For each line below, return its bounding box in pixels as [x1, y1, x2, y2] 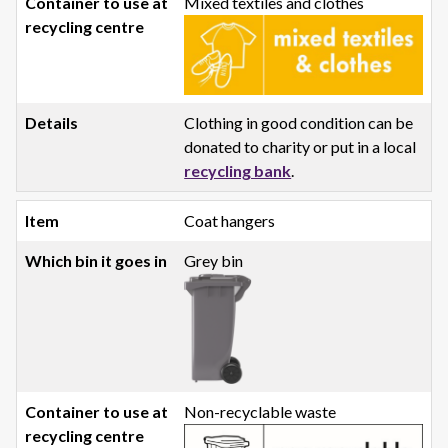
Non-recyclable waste [184, 402, 337, 422]
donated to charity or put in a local [184, 136, 417, 156]
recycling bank [184, 160, 292, 180]
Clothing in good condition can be [184, 112, 414, 132]
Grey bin [184, 250, 244, 270]
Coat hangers [184, 210, 276, 230]
